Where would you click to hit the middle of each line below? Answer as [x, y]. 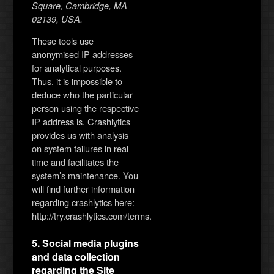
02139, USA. [57, 18]
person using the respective [86, 108]
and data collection [76, 257]
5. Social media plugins [86, 243]
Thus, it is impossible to [77, 81]
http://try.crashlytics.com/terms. [92, 216]
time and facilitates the [76, 162]
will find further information [83, 189]
